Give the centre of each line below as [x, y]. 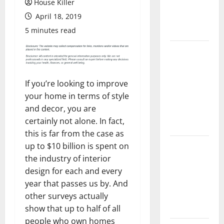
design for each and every [73, 171]
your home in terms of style [77, 96]
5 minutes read [50, 30]
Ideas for [184, 195]
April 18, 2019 [57, 16]
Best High [186, 158]
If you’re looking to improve [76, 83]
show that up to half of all [73, 208]
